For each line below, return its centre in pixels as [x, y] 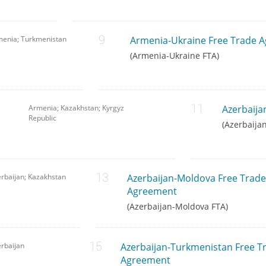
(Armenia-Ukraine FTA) [174, 56]
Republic [42, 118]
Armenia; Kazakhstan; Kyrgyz [76, 108]
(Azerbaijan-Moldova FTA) [177, 207]
